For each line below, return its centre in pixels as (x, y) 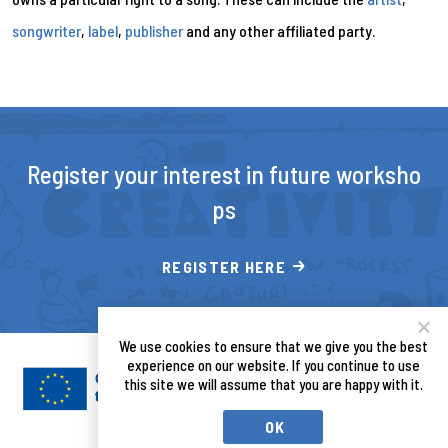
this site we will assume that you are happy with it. (273, 384)
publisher (154, 30)
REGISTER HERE (224, 266)
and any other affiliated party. (279, 30)
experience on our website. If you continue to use (273, 365)
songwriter (46, 30)
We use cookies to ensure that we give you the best (273, 346)
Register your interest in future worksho (224, 173)
